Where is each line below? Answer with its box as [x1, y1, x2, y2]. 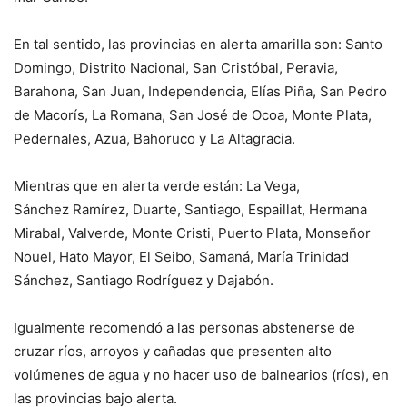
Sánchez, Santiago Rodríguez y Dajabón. [14, 271, 273, 289]
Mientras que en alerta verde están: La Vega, [14, 176, 300, 194]
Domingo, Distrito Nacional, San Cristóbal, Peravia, [14, 58, 338, 76]
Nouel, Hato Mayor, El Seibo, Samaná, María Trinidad [14, 247, 349, 265]
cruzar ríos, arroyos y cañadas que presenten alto [14, 342, 332, 360]
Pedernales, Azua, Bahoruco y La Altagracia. [14, 129, 295, 147]
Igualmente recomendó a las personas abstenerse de [14, 318, 355, 336]
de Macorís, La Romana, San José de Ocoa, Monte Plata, [14, 105, 372, 124]
